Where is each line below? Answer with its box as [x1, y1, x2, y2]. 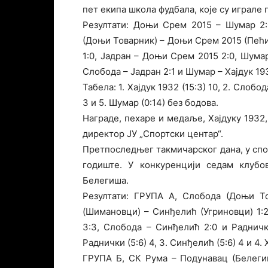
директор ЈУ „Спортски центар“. [83, 128, 223, 139]
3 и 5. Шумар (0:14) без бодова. [83, 97, 218, 108]
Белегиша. [83, 175, 129, 186]
